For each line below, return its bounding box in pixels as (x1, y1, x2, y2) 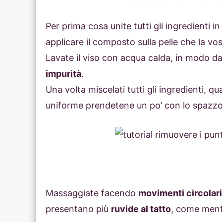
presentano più (46, 204, 111, 215)
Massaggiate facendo (46, 188, 138, 199)
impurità (46, 68, 81, 79)
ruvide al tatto (111, 204, 171, 215)
